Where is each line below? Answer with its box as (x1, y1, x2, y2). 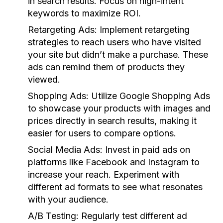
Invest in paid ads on (103, 144, 190, 155)
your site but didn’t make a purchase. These (28, 49, 208, 60)
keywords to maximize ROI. (28, 8, 141, 18)
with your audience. (28, 194, 109, 205)
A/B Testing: (28, 211, 79, 221)
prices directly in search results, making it (28, 115, 197, 126)
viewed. (28, 74, 60, 85)
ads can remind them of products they (28, 62, 185, 72)
